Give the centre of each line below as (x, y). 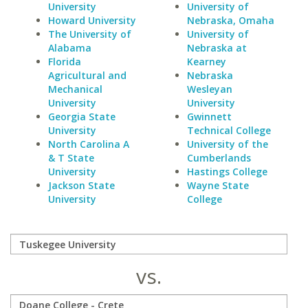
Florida (65, 62)
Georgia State (82, 117)
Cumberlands (219, 158)
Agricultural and (87, 75)
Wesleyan (209, 89)
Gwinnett (209, 117)
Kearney (206, 62)
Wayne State (218, 185)
